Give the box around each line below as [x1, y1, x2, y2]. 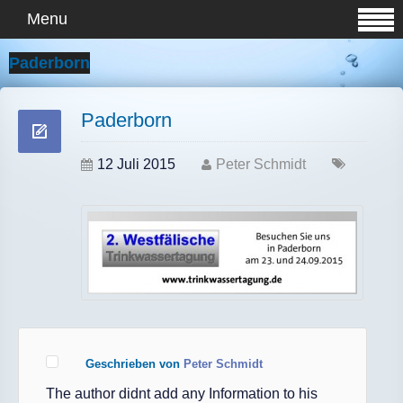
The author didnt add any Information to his [46, 386, 318, 401]
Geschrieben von [85, 357, 184, 371]
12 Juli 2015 [97, 157, 175, 172]
